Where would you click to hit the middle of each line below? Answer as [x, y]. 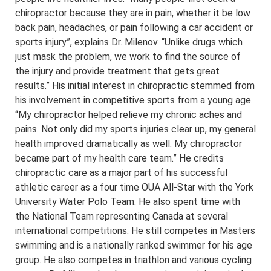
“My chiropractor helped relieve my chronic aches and [129, 115]
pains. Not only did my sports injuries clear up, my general [135, 129]
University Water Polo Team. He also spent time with [128, 202]
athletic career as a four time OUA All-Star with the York [134, 188]
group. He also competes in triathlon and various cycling [133, 260]
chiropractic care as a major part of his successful [121, 173]
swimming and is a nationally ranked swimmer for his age [134, 246]
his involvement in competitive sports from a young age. [134, 100]
